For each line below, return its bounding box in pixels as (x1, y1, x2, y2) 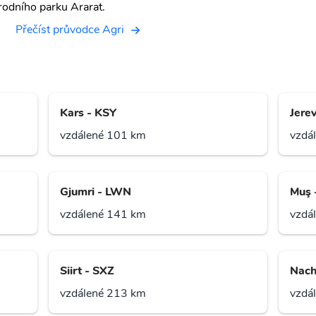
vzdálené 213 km (60, 286, 147, 302)
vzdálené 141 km (60, 207, 147, 223)
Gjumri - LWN (60, 184, 132, 200)
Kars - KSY (60, 105, 117, 121)
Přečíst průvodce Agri (16, 22, 124, 37)
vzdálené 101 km (60, 128, 147, 144)
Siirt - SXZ (60, 263, 115, 279)
